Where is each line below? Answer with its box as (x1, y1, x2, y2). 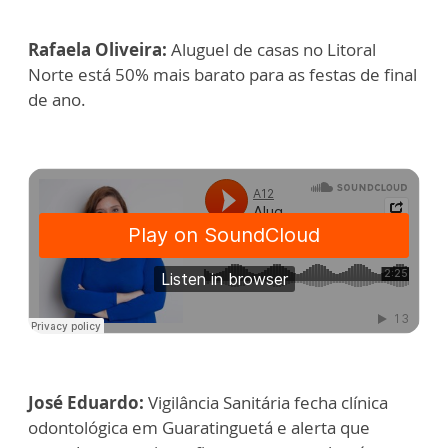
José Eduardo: (28, 391, 144, 414)
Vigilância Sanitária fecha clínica (144, 391, 388, 414)
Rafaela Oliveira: (28, 38, 167, 61)
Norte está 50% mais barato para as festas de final (28, 63, 417, 86)
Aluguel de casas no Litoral (167, 38, 376, 61)
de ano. (28, 88, 86, 111)
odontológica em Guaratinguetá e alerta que (28, 416, 370, 439)
